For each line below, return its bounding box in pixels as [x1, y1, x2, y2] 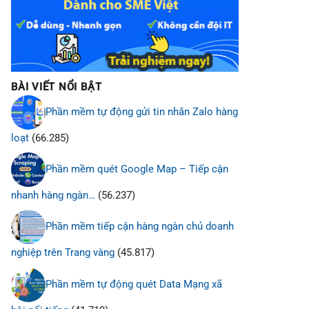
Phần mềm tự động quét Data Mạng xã [46, 277, 222, 290]
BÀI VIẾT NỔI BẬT [11, 80, 102, 93]
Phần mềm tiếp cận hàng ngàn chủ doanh [46, 220, 234, 233]
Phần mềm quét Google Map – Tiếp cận [46, 163, 228, 176]
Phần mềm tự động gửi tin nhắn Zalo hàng [46, 106, 238, 119]
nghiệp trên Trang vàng [11, 246, 114, 259]
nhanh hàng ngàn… [11, 189, 95, 202]
